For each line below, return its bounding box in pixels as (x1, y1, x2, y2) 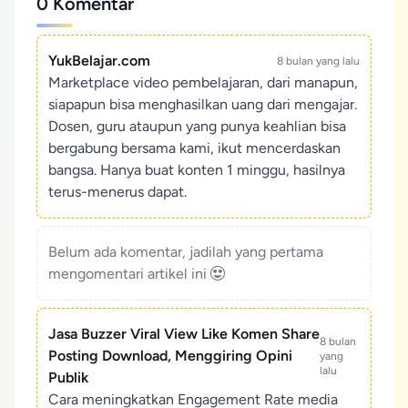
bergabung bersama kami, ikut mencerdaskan (48, 139, 341, 157)
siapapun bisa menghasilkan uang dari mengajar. (48, 96, 357, 113)
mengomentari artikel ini (48, 265, 210, 282)
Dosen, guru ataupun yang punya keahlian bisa (48, 117, 346, 135)
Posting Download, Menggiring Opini (48, 347, 292, 364)
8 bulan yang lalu (277, 55, 360, 67)
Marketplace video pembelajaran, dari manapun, (48, 74, 358, 91)
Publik (48, 369, 88, 386)
